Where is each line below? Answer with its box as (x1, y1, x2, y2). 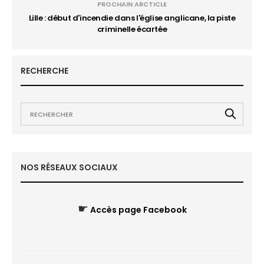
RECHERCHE (21, 65, 68, 77)
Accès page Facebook (90, 204, 187, 216)
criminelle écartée (97, 24, 167, 35)
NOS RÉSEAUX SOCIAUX (21, 161, 118, 173)
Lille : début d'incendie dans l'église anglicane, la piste (28, 12, 236, 24)
